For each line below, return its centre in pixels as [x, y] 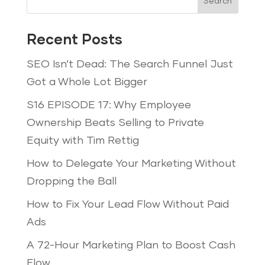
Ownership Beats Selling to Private [115, 123]
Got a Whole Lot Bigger [87, 82]
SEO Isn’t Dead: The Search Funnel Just [130, 64]
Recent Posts [74, 40]
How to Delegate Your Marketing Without [131, 164]
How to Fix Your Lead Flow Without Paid [127, 204]
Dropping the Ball [71, 181]
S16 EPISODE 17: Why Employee [109, 105]
